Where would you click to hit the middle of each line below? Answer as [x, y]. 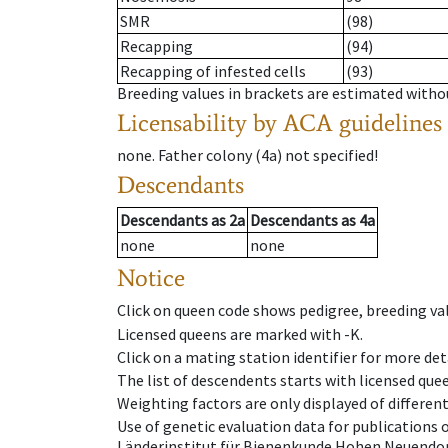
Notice [151, 278]
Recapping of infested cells [213, 71]
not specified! [331, 155]
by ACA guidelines [347, 123]
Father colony [205, 155]
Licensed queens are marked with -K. [240, 333]
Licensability [182, 123]
